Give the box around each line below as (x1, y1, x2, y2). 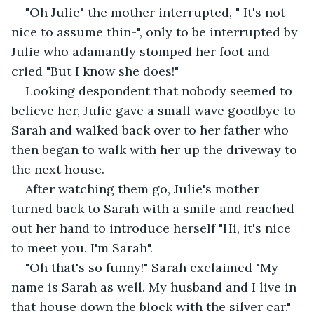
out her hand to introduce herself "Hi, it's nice (11, 219, 294, 236)
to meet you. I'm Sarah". (11, 239, 153, 256)
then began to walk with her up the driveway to (11, 141, 301, 158)
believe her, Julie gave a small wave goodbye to (11, 102, 299, 118)
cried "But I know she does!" (11, 62, 179, 79)
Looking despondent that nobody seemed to (25, 82, 296, 99)
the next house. (11, 161, 104, 177)
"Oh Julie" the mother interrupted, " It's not (25, 4, 289, 20)
